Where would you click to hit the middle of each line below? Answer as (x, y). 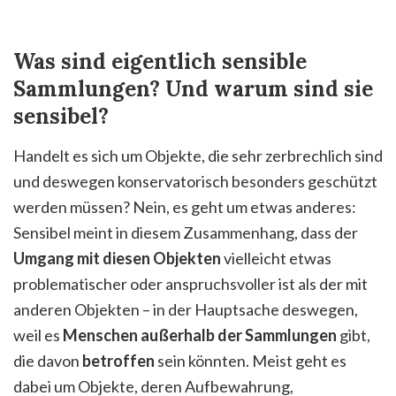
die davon (48, 360)
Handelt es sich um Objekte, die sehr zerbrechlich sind (198, 155)
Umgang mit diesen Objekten (117, 258)
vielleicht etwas (276, 258)
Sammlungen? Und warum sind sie (193, 88)
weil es (38, 335)
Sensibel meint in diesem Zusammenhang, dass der (186, 232)
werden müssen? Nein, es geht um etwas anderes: (185, 206)
